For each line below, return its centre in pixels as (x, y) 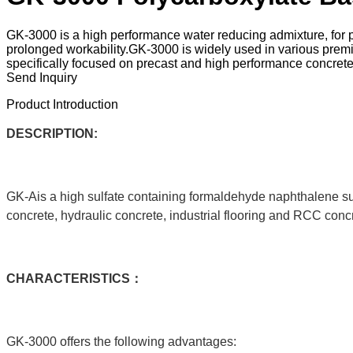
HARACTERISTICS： (79, 278)
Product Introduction (62, 104)
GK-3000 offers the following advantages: (121, 341)
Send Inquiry (42, 77)
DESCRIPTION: (52, 133)
